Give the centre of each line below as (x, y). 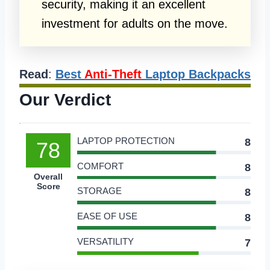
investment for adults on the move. (135, 23)
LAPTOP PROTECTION (126, 140)
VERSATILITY (105, 241)
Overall (48, 176)
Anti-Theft (113, 74)
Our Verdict (65, 99)
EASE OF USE (107, 216)
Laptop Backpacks (196, 74)
